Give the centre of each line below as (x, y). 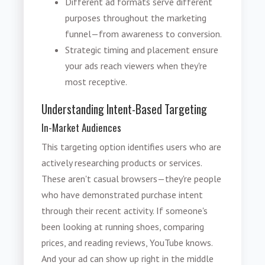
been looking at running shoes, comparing (123, 227)
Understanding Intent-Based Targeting (125, 109)
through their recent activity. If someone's (125, 211)
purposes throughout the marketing (136, 17)
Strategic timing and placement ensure (142, 49)
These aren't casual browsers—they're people (132, 179)
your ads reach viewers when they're (136, 65)
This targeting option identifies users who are (132, 147)
